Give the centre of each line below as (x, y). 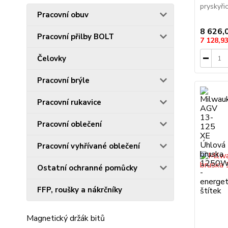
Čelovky (52, 58)
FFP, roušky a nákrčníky (80, 190)
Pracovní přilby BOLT (76, 36)
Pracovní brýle (63, 80)
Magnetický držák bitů (66, 218)
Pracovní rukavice (69, 102)
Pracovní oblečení (69, 124)
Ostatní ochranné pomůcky (87, 168)
